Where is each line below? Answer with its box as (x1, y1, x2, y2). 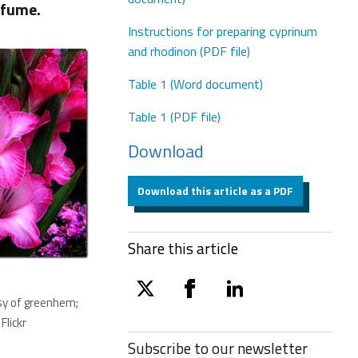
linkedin (225, 288, 264, 308)
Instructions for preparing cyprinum (128, 22, 317, 41)
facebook (181, 288, 231, 308)
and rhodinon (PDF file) (128, 42, 250, 61)
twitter (136, 288, 175, 308)
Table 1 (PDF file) (128, 107, 221, 126)
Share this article (128, 237, 238, 260)
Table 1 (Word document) (128, 74, 263, 93)
